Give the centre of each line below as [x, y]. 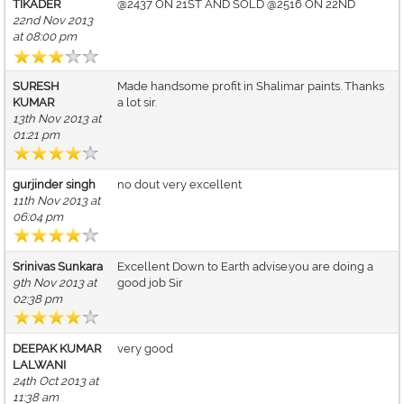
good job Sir [150, 283]
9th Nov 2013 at [55, 283]
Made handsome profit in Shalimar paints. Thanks [251, 87]
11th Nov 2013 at [56, 201]
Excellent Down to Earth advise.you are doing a [245, 267]
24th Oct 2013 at [55, 381]
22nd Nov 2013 [53, 21]
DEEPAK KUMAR [57, 349]
